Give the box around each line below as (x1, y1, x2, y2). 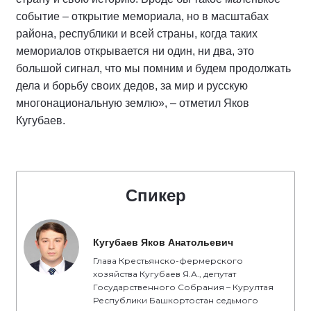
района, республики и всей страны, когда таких (16, 28, 258, 40)
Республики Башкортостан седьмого (93, 295, 258, 305)
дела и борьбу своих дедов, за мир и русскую (16, 80, 248, 92)
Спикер (125, 186, 186, 205)
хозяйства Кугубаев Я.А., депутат (93, 269, 236, 279)
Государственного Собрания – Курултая (93, 282, 274, 292)
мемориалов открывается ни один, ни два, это (16, 45, 254, 57)
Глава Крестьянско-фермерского (93, 255, 243, 266)
